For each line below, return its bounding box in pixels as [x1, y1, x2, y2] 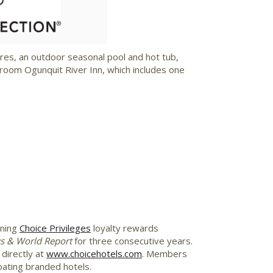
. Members [142, 247, 187, 260]
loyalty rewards [91, 221, 158, 234]
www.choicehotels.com [46, 247, 142, 260]
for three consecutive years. [74, 234, 193, 247]
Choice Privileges [19, 221, 91, 234]
